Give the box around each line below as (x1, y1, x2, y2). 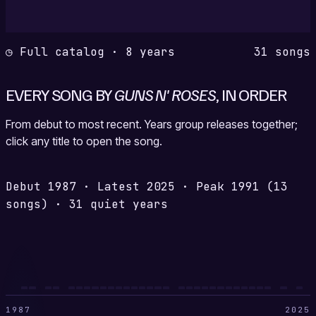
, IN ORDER (215, 83, 287, 105)
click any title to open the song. (6, 134, 162, 149)
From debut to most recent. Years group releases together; (6, 117, 298, 132)
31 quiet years (69, 197, 168, 212)
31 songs (254, 44, 310, 60)
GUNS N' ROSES (114, 83, 216, 105)
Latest (90, 179, 147, 195)
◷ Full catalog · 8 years (6, 44, 175, 60)
